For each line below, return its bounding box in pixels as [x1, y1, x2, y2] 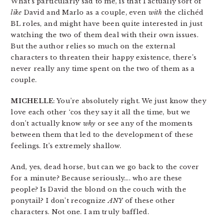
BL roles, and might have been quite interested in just [11, 20, 203, 28]
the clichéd [162, 8, 204, 17]
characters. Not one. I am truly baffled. [11, 208, 149, 216]
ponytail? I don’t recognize [11, 197, 108, 205]
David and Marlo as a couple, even [22, 8, 149, 17]
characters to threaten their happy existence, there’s [11, 53, 197, 62]
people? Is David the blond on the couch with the [11, 185, 186, 194]
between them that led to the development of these [11, 131, 194, 139]
